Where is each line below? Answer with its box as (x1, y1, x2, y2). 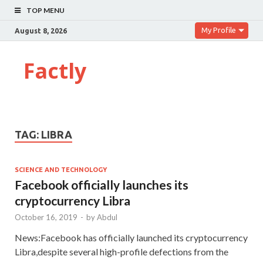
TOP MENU (26, 6, 65, 15)
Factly (23, 56, 86, 85)
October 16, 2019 (15, 212, 77, 222)
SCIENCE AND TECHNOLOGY (15, 166, 107, 173)
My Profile (201, 26, 236, 34)
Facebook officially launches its (15, 177, 188, 192)
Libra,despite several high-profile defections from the (15, 245, 228, 257)
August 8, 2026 (15, 26, 67, 35)
